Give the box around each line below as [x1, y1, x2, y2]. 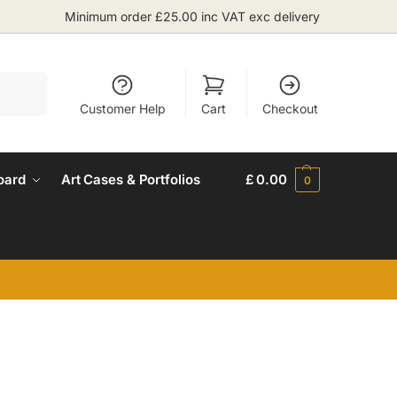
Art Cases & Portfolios [60, 171, 199, 188]
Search [5, 72, 43, 86]
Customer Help [79, 100, 166, 116]
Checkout [261, 100, 318, 116]
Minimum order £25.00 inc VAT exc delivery [65, 9, 320, 24]
